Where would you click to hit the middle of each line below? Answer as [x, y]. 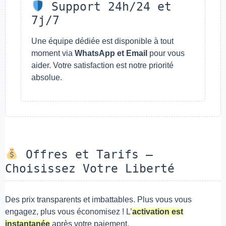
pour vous [166, 53]
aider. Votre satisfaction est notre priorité [102, 65]
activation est [158, 212]
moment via [53, 53]
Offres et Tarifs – [86, 155]
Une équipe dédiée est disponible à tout [102, 41]
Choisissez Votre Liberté [90, 169]
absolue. [47, 77]
